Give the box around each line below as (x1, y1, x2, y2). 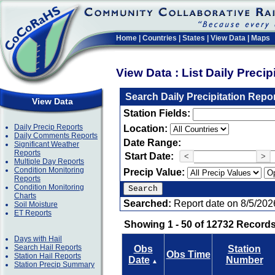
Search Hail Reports (14, 243, 82, 252)
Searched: (123, 198, 174, 209)
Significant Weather (14, 140, 79, 149)
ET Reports (14, 209, 52, 217)
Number (225, 255, 263, 265)
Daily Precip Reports (14, 123, 83, 131)
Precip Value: (123, 167, 187, 177)
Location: (123, 123, 170, 134)
